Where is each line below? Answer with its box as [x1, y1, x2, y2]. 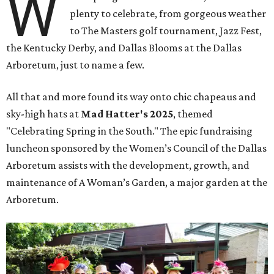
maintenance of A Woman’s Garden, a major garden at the [6, 176, 267, 189]
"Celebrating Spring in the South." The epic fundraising [6, 125, 253, 138]
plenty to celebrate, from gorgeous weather [70, 7, 267, 20]
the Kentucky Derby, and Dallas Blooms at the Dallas [6, 42, 242, 54]
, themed [173, 108, 213, 120]
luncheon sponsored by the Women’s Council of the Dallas [6, 142, 267, 155]
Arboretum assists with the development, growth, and [6, 159, 250, 172]
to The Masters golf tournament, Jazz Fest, [70, 24, 262, 37]
